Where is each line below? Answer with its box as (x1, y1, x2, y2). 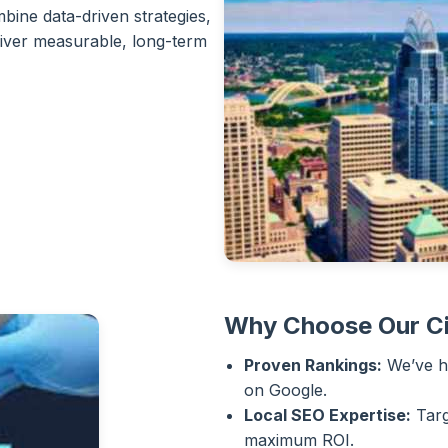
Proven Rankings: (244, 355, 382, 375)
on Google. (244, 380, 327, 400)
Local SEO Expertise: (244, 405, 411, 425)
